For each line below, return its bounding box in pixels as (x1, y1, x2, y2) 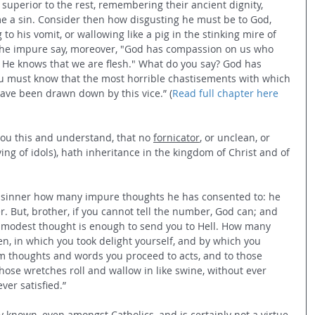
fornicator (153, 130, 200, 144)
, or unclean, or (200, 130, 273, 144)
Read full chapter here (172, 86, 278, 100)
